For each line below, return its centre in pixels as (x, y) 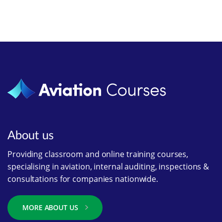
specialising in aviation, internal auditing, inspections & (109, 166)
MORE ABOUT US (50, 207)
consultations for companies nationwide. (83, 179)
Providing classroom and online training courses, (98, 154)
